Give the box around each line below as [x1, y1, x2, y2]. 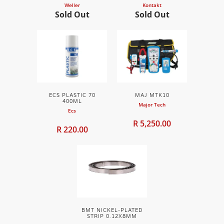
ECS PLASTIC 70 [48, 92, 95, 98]
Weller [64, 1, 80, 8]
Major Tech [138, 101, 165, 108]
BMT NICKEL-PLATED [81, 207, 143, 213]
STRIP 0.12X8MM [87, 213, 137, 219]
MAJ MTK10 [134, 92, 169, 98]
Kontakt [142, 1, 161, 8]
